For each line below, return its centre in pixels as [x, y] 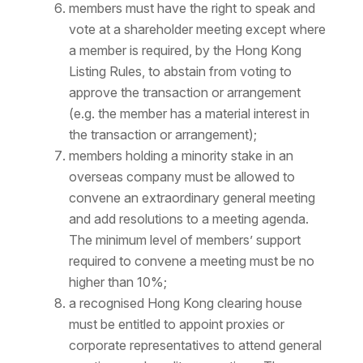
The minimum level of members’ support [184, 240]
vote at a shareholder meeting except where [197, 30]
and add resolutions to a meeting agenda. [188, 219]
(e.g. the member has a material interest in [189, 114]
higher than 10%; [117, 282]
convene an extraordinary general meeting [192, 198]
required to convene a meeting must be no [191, 261]
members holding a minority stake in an [181, 156]
